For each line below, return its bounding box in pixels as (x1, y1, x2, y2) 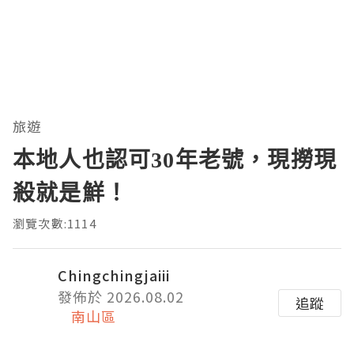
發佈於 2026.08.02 (58, 285, 184, 307)
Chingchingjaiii (58, 264, 170, 285)
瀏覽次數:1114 (13, 214, 96, 232)
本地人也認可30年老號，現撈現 (13, 143, 337, 174)
